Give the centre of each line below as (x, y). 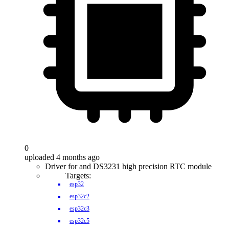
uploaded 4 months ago (62, 157)
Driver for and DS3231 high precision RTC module (128, 166)
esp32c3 (79, 209)
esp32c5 (79, 221)
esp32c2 (79, 196)
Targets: (78, 176)
